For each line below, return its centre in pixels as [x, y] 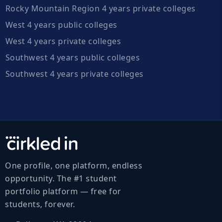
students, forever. [40, 204]
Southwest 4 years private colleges [74, 74]
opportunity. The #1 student [61, 178]
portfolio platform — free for [63, 191]
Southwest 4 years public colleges [72, 57]
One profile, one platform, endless [74, 165]
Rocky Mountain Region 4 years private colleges [100, 8]
